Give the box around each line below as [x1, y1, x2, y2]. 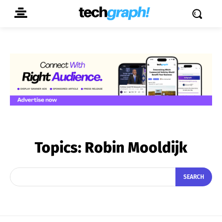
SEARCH [183, 173, 204, 181]
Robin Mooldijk [85, 138, 187, 157]
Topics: [35, 138, 85, 157]
